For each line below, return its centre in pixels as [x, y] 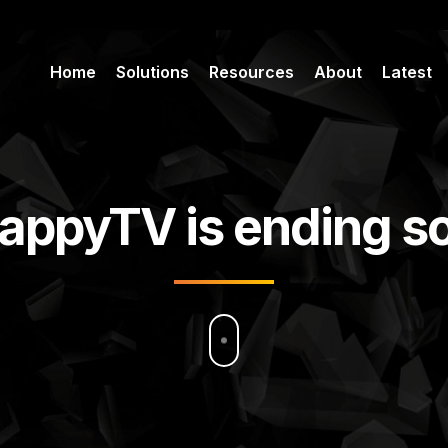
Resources [251, 72]
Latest [407, 72]
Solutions [152, 72]
